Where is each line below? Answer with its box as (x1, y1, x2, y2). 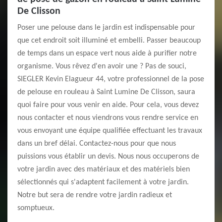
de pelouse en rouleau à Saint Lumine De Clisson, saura (17, 88, 195, 96)
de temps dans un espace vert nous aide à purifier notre (17, 50, 197, 57)
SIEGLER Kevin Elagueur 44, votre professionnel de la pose (17, 75, 204, 83)
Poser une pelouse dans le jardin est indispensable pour (17, 24, 195, 32)
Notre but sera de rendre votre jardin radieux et (17, 191, 172, 199)
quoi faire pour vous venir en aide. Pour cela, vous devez (17, 101, 199, 109)
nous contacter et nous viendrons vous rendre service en (17, 114, 198, 122)
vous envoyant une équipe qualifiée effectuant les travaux (17, 127, 202, 135)
